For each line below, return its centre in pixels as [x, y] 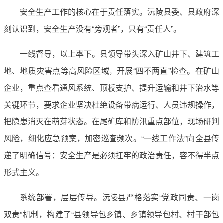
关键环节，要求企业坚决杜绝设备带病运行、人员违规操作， [111, 104]
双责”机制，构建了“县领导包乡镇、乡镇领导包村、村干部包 [111, 214]
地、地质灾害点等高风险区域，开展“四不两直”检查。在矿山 [111, 70]
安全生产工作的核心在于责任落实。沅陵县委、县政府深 [119, 11]
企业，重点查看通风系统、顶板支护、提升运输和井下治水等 [111, 87]
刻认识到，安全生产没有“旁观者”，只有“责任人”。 [93, 28]
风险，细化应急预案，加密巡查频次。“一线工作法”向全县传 [111, 138]
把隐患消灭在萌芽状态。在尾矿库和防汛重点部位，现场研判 [111, 121]
